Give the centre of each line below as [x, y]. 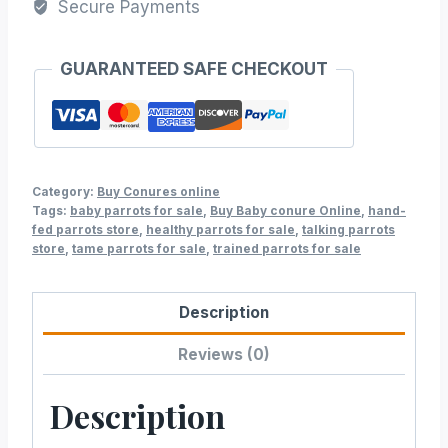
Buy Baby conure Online [285, 210]
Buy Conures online [158, 191]
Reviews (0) [224, 354]
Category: [64, 191]
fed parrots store [85, 229]
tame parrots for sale [139, 248]
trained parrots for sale [287, 248]
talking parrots [348, 229]
